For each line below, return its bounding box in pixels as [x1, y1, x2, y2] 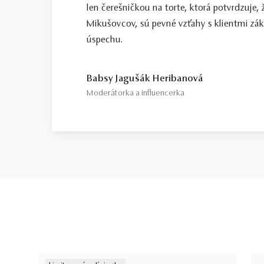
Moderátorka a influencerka [86, 90, 184, 98]
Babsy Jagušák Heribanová [86, 74, 203, 84]
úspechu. [86, 35, 123, 45]
